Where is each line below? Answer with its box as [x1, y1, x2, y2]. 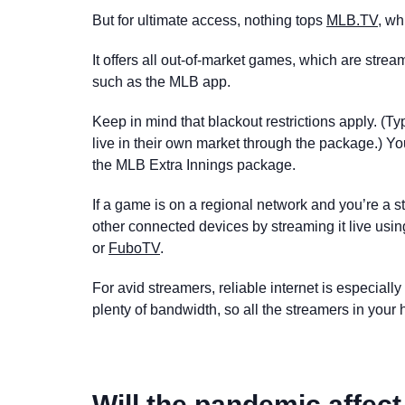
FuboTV [108, 240, 160, 256]
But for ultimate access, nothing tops [92, 12, 326, 28]
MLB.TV [326, 12, 378, 28]
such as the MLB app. [92, 73, 231, 89]
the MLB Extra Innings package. [92, 156, 296, 173]
